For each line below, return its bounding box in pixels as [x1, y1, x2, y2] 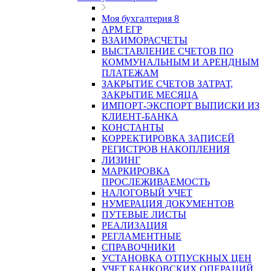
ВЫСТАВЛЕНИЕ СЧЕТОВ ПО [102, 46, 233, 56]
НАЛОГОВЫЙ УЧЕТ [102, 188, 192, 198]
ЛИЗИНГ [102, 155, 140, 165]
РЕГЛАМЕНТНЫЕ [102, 231, 181, 241]
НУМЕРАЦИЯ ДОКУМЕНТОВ [102, 198, 234, 209]
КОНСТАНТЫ [102, 122, 164, 132]
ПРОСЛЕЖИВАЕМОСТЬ [102, 177, 210, 187]
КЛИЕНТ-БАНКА [102, 111, 178, 122]
